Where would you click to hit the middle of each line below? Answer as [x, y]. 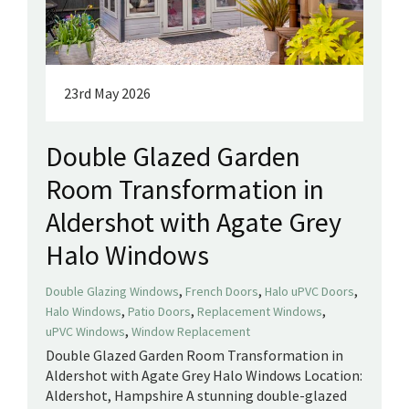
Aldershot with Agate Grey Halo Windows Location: [204, 376]
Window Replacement [191, 332]
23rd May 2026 [107, 94]
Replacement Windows [260, 312]
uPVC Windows [85, 332]
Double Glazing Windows [112, 292]
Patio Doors [159, 312]
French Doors [222, 292]
